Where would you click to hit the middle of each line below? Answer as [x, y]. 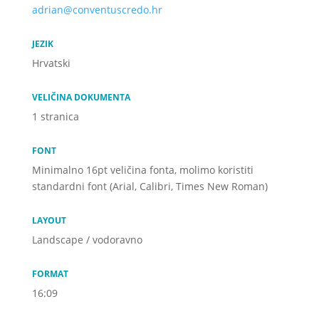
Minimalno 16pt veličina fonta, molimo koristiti [142, 170]
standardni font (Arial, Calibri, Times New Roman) [150, 186]
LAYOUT [49, 220]
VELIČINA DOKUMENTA [81, 97]
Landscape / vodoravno [87, 240]
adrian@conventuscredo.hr [97, 10]
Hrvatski [51, 63]
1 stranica [55, 116]
